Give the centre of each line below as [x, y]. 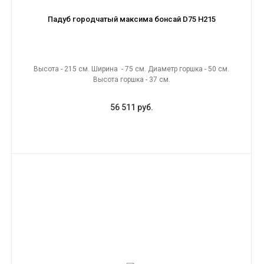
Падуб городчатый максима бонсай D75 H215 [131, 19]
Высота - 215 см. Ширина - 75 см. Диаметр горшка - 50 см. [131, 69]
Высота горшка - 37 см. [131, 80]
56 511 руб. [131, 107]
